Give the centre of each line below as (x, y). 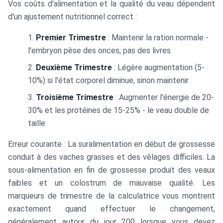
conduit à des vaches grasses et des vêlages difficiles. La (111, 157)
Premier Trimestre (71, 38)
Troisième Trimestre (75, 97)
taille (37, 123)
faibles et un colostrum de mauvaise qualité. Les (111, 183)
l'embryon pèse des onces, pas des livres (99, 51)
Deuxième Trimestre (74, 67)
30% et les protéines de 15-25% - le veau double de (118, 110)
